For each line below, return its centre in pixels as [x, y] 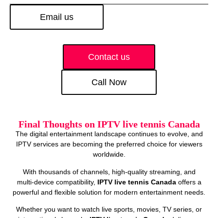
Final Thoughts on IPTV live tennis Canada [109, 124]
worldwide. [109, 154]
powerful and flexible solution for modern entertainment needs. [109, 192]
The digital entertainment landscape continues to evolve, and [109, 134]
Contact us [109, 57]
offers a [189, 182]
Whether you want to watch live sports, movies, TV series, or [109, 209]
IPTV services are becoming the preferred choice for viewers [109, 144]
